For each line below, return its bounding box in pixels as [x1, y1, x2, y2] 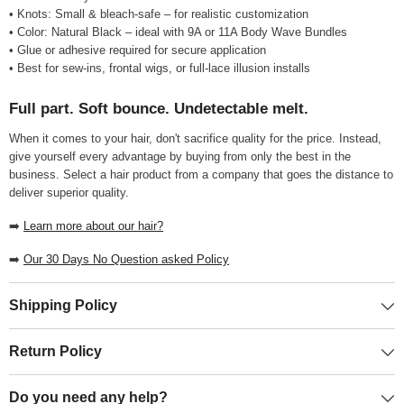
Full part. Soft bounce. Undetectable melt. [9, 100, 308, 118]
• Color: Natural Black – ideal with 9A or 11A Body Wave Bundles [9, 25, 347, 40]
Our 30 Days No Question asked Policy [23, 252, 229, 267]
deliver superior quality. [9, 186, 129, 200]
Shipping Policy [9, 298, 117, 314]
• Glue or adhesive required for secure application [9, 43, 266, 58]
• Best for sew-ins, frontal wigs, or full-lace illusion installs [9, 61, 310, 76]
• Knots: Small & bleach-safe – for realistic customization [9, 7, 308, 22]
